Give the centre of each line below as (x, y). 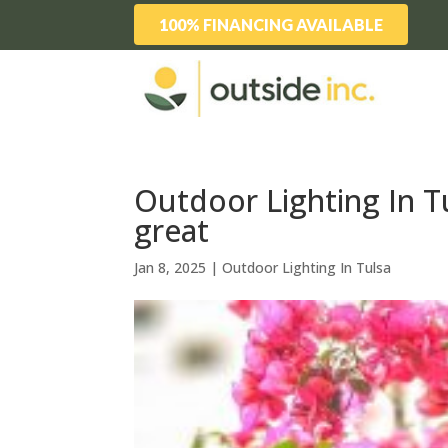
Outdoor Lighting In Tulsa (307, 268)
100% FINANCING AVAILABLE (271, 24)
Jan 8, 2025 (170, 268)
